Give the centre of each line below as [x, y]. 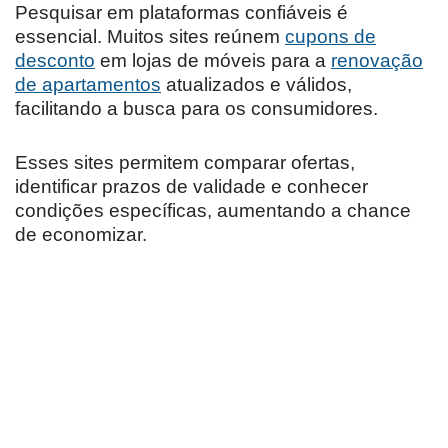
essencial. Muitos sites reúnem [150, 36]
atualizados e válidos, [256, 84]
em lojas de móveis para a [213, 60]
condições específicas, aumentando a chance [213, 210]
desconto [55, 60]
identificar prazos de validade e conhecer [191, 186]
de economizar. [81, 234]
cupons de [330, 36]
